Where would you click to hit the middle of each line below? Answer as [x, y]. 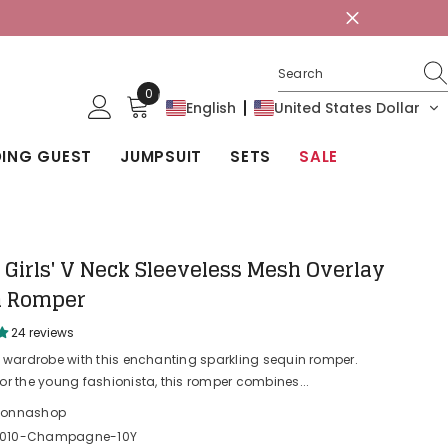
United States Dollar [347, 108]
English [211, 108]
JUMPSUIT [161, 156]
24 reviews [43, 332]
